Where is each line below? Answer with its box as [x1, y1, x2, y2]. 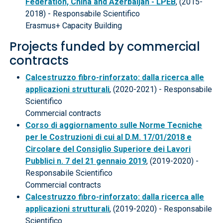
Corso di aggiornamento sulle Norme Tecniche [25, 120, 203, 130]
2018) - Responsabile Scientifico [25, 9, 140, 18]
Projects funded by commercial [9, 38, 201, 55]
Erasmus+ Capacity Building [25, 21, 122, 30]
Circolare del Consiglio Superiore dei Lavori [25, 144, 191, 154]
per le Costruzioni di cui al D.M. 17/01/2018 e [25, 132, 192, 142]
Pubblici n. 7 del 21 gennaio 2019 [25, 156, 147, 166]
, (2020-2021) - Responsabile [110, 85, 213, 94]
